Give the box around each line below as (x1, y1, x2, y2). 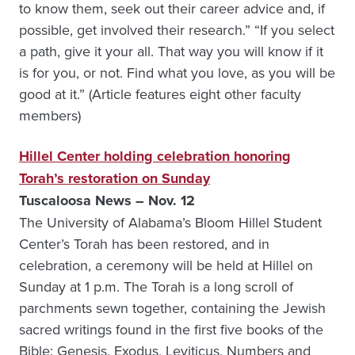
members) (19, 105, 81, 125)
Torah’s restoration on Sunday (19, 168, 210, 189)
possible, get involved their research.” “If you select (19, 20, 334, 40)
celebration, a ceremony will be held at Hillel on (19, 255, 313, 275)
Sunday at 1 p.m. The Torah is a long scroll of (19, 277, 293, 296)
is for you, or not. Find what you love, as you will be (19, 63, 335, 82)
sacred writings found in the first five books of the (19, 319, 323, 339)
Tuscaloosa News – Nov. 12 (19, 190, 195, 211)
